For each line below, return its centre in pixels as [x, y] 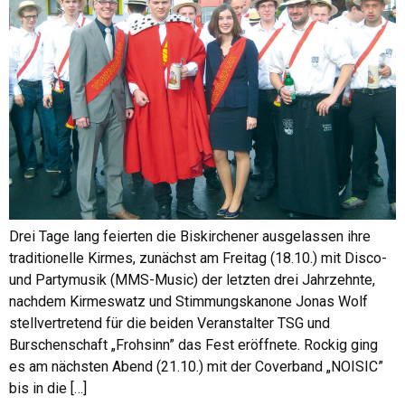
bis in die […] [48, 389]
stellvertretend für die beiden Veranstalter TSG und [170, 324]
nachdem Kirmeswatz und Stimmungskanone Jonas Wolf [188, 302]
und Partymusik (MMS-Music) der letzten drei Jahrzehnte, [192, 280]
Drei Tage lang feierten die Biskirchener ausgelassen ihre [190, 237]
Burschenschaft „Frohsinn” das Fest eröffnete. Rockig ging [193, 345]
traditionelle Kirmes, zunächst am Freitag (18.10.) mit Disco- [198, 259]
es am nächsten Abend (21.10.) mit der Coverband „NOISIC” [196, 367]
